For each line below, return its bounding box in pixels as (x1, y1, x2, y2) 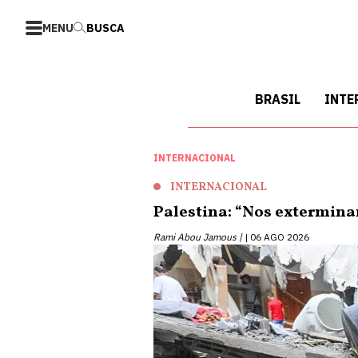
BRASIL (255, 91, 300, 107)
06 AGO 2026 (250, 231, 309, 243)
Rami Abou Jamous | (153, 231, 242, 243)
